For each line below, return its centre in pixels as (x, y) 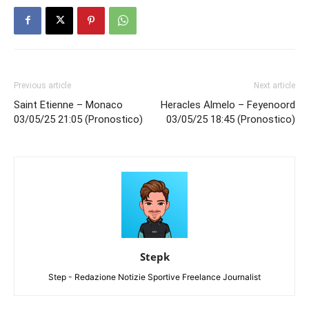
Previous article (42, 85)
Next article (275, 85)
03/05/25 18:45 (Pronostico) (231, 119)
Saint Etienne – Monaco (68, 104)
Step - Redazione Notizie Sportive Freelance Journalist (154, 277)
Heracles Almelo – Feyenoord (228, 104)
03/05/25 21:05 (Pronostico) (78, 119)
